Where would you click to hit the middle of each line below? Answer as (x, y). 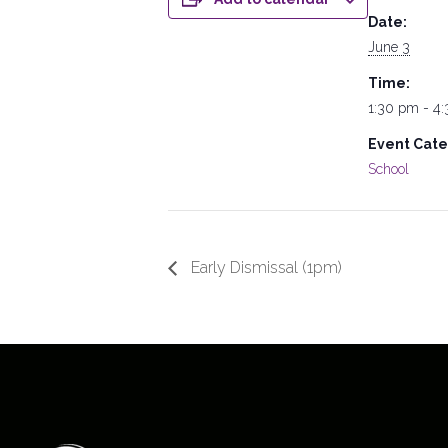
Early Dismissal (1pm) (264, 267)
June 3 (389, 46)
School (388, 168)
